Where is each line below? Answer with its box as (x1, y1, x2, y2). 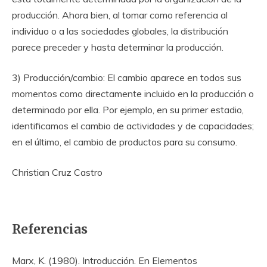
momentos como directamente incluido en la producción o (12, 88, 254, 100)
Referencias (12, 222, 88, 238)
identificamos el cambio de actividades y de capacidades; (12, 120, 254, 132)
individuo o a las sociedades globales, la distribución (12, 25, 228, 38)
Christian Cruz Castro (12, 166, 103, 179)
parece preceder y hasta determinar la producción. (12, 41, 223, 54)
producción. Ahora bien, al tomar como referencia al (12, 9, 228, 21)
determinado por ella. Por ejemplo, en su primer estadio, (12, 104, 244, 116)
